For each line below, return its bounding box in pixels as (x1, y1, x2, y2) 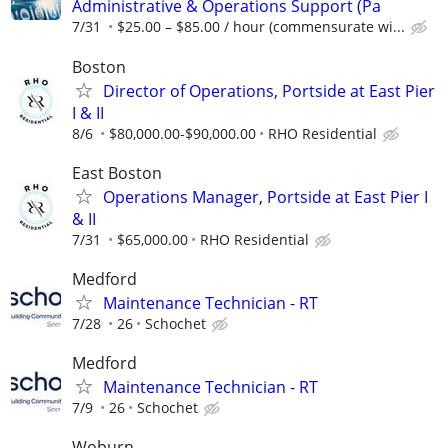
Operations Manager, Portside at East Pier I (103, 185, 428, 208)
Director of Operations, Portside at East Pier (103, 79, 435, 102)
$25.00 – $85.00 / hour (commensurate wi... (117, 17, 405, 37)
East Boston (72, 161, 162, 184)
